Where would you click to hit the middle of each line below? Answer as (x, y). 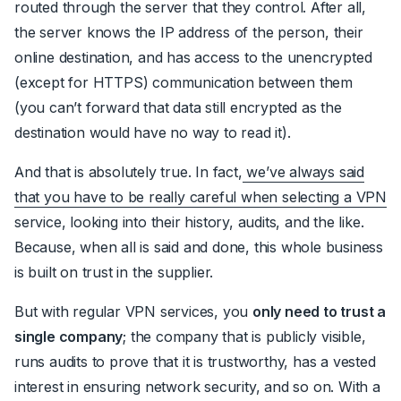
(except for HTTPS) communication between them (183, 82)
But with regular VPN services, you (133, 311)
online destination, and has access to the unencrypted (193, 57)
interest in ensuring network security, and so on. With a (197, 386)
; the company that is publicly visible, (244, 336)
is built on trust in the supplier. (114, 272)
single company (69, 336)
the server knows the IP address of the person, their (189, 32)
